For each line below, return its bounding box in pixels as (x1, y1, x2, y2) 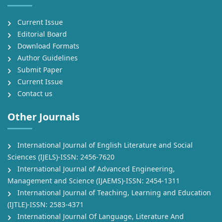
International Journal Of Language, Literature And (17, 211, 184, 221)
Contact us (17, 88, 53, 98)
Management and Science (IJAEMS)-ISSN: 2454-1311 (7, 175, 180, 185)
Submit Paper (17, 64, 62, 74)
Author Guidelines (17, 53, 78, 62)
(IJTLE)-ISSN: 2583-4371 (7, 199, 84, 209)
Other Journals (7, 110, 80, 123)
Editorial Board (17, 29, 67, 39)
